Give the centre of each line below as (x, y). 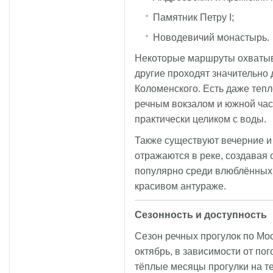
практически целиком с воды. (200, 119)
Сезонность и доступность (201, 214)
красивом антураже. (180, 186)
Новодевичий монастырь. (211, 37)
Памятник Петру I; (193, 17)
